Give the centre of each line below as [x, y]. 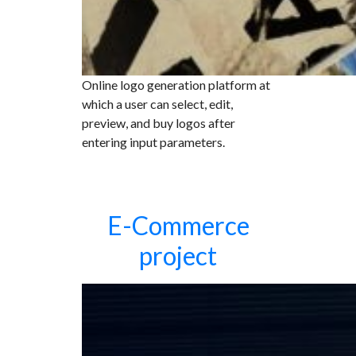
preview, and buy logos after [159, 123]
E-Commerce [178, 225]
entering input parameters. [153, 142]
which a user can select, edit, [157, 104]
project [178, 255]
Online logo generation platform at [176, 85]
